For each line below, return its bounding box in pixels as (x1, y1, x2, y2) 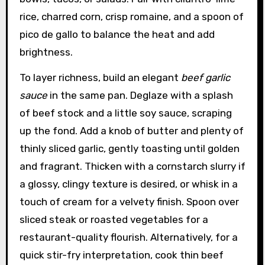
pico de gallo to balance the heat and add (19, 28, 215, 40)
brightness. (19, 46, 73, 58)
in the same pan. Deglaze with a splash (47, 89, 233, 101)
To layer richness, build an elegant (19, 71, 181, 83)
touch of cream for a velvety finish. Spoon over (19, 195, 239, 208)
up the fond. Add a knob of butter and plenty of (19, 124, 244, 137)
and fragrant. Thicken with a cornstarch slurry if (19, 160, 245, 172)
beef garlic (180, 71, 230, 83)
